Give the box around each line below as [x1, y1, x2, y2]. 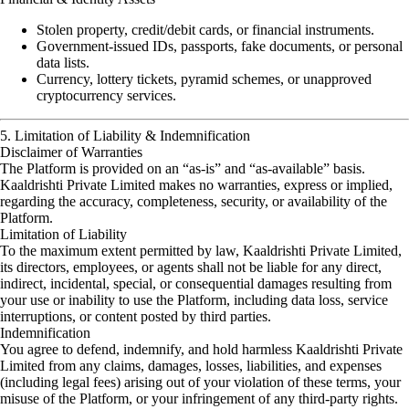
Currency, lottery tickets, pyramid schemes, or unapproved [37, 71, 372, 87]
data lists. [37, 55, 89, 70]
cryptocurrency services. [37, 88, 176, 103]
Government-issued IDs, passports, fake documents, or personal [37, 38, 403, 54]
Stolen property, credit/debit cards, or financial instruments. [37, 22, 374, 37]
